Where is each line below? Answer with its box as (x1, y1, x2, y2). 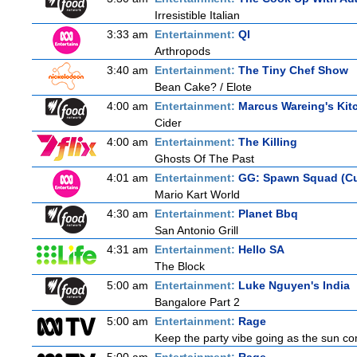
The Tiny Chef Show (238, 64, 348, 76)
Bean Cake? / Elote (155, 80, 252, 93)
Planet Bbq (238, 207, 298, 220)
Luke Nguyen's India (238, 279, 350, 292)
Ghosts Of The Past (155, 152, 254, 165)
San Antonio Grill (155, 224, 238, 237)
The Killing (238, 135, 297, 148)
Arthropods (155, 45, 210, 57)
